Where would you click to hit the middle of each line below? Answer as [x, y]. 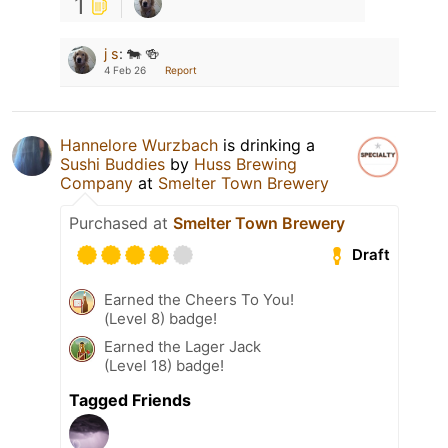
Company [96, 182]
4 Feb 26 [125, 69]
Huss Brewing [245, 163]
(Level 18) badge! [164, 365]
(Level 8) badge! [160, 318]
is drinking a [266, 144]
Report [181, 69]
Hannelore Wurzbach [139, 144]
